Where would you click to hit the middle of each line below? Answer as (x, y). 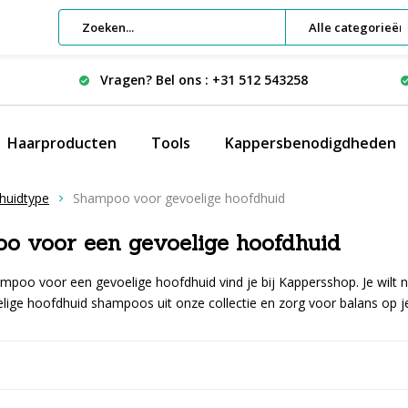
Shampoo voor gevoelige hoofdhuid (179, 198)
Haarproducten (62, 143)
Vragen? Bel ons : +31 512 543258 (204, 80)
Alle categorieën (357, 27)
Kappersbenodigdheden (311, 143)
